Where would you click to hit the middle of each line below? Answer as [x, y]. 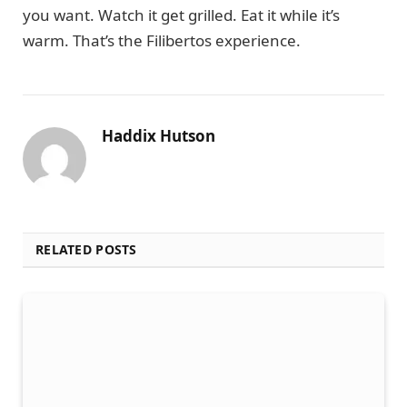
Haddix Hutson [159, 135]
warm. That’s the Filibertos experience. [162, 40]
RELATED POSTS [86, 249]
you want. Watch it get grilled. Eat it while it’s [181, 15]
